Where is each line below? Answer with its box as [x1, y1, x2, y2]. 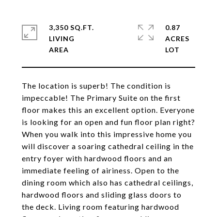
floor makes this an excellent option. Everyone [22, 105, 195, 114]
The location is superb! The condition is [22, 81, 171, 90]
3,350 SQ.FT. [49, 23, 94, 31]
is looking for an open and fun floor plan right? [22, 117, 195, 126]
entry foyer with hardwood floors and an [22, 154, 172, 163]
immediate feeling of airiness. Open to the [22, 166, 179, 175]
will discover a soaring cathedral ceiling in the [22, 141, 194, 151]
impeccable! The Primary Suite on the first [22, 93, 181, 102]
